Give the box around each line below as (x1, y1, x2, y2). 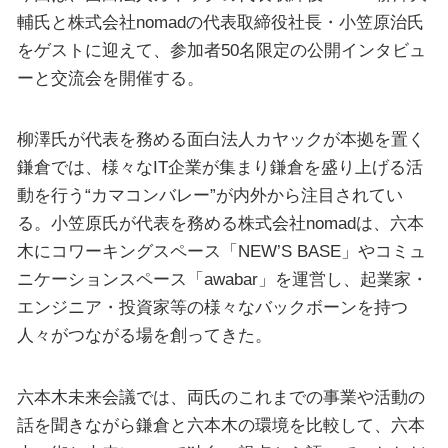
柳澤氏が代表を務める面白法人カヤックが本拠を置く (16, 129, 425, 150)
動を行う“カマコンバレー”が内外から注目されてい (16, 185, 403, 206)
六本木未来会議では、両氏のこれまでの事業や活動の (16, 386, 425, 407)
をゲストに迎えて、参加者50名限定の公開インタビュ (16, 39, 426, 60)
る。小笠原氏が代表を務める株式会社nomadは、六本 (16, 213, 424, 234)
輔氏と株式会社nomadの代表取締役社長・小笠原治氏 (16, 11, 424, 32)
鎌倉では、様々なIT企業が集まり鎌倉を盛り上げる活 (16, 157, 423, 178)
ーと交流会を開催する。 (16, 67, 204, 88)
